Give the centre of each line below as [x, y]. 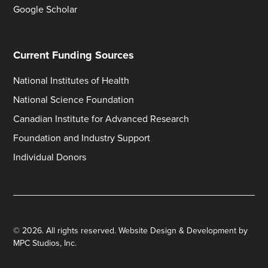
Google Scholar [45, 9]
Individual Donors [50, 157]
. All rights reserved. [80, 231]
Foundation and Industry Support [82, 138]
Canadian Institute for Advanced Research [101, 119]
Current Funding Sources [74, 55]
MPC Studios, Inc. [45, 243]
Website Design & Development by [183, 231]
